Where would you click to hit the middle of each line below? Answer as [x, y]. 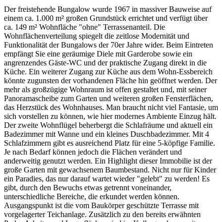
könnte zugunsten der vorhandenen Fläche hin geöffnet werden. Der [111, 81]
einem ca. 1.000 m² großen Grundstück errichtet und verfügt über [106, 18]
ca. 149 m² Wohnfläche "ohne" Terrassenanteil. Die [84, 27]
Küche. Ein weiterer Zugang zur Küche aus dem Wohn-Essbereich [108, 72]
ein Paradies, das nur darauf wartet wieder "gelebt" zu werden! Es [107, 179]
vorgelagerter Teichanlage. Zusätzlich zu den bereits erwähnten [102, 215]
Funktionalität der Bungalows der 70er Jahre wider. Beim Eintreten [109, 45]
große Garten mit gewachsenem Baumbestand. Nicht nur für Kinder [110, 170]
